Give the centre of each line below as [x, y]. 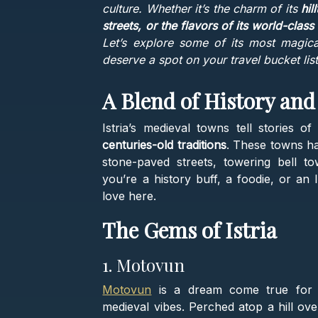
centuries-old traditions [164, 145]
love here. [130, 196]
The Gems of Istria [190, 230]
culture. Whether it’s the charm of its [202, 9]
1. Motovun [144, 265]
